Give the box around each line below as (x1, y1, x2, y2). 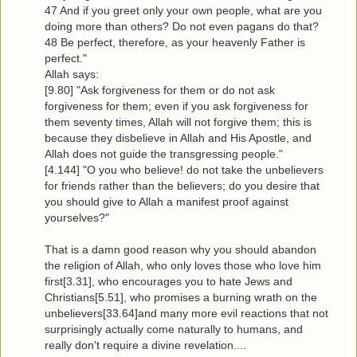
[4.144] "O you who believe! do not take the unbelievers (45, 163, 324, 176)
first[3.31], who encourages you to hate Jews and (45, 274, 292, 288)
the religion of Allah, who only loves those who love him (45, 258, 321, 272)
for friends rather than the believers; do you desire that (45, 178, 320, 192)
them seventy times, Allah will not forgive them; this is (45, 115, 312, 128)
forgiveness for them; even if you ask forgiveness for (45, 99, 308, 112)
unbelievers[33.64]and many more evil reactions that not (45, 306, 328, 320)
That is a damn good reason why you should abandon (45, 242, 316, 256)
